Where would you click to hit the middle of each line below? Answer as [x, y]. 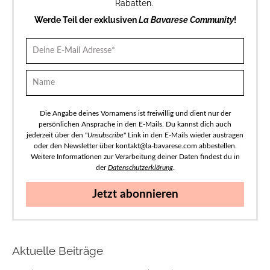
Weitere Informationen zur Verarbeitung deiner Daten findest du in [135, 156]
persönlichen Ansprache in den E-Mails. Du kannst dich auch [135, 124]
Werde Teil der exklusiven [86, 20]
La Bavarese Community [186, 20]
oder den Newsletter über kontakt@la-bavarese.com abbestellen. [135, 146]
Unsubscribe [105, 135]
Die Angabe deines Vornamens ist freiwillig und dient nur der [135, 113]
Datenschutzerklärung [140, 167]
